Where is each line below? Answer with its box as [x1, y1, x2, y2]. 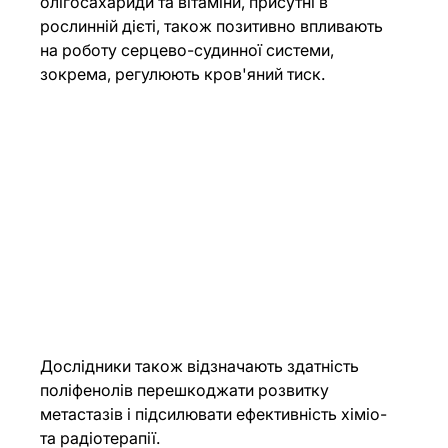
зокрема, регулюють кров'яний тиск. [40, 64, 326, 85]
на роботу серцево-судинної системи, [40, 40, 339, 61]
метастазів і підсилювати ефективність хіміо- [40, 404, 392, 425]
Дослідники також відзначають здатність [40, 356, 364, 377]
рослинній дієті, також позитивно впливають [40, 16, 388, 37]
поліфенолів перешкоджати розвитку [40, 380, 334, 401]
